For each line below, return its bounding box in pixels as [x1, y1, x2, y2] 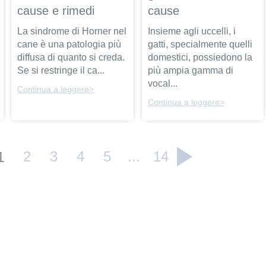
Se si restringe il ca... [17, 65, 105, 76]
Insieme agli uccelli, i [147, 26, 236, 37]
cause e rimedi [17, 4, 95, 18]
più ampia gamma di [147, 65, 233, 76]
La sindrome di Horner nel [17, 26, 127, 37]
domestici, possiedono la [147, 52, 252, 63]
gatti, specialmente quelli [147, 39, 252, 50]
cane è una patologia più [17, 39, 122, 50]
